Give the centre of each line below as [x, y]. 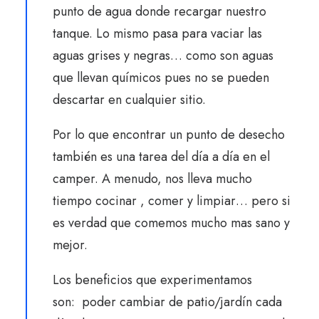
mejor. [70, 245]
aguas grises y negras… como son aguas [163, 56]
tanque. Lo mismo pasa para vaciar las [157, 33]
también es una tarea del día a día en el [161, 157]
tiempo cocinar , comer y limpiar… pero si [172, 201]
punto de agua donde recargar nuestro [159, 11]
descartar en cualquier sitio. [129, 100]
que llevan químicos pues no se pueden [161, 78]
